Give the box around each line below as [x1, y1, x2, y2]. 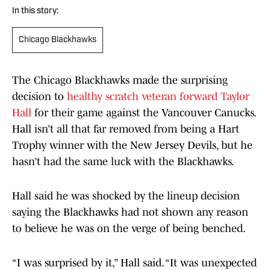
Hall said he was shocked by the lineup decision [12, 190, 240, 202]
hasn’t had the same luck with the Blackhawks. [12, 155, 234, 168]
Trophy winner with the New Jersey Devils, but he [12, 139, 253, 152]
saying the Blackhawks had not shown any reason [12, 206, 248, 219]
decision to [12, 90, 67, 103]
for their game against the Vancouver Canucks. [34, 107, 256, 119]
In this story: [12, 7, 58, 16]
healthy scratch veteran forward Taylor [67, 90, 250, 103]
